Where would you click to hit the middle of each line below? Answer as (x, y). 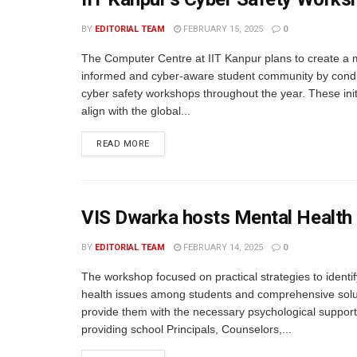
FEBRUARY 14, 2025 (222, 247)
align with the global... (136, 111)
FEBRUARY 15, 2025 (222, 29)
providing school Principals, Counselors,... (186, 329)
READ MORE (123, 144)
